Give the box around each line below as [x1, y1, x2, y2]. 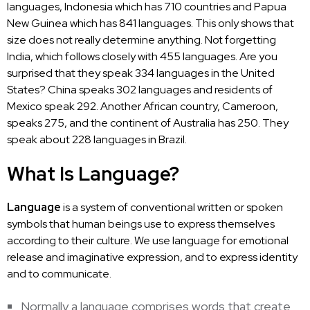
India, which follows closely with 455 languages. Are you [7, 48, 277, 64]
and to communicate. [7, 266, 111, 281]
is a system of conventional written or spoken [63, 199, 283, 215]
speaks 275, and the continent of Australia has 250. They [7, 115, 289, 130]
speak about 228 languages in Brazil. [7, 131, 187, 147]
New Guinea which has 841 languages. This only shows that [7, 15, 294, 30]
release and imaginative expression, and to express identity [7, 249, 298, 264]
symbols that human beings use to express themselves [7, 216, 275, 231]
